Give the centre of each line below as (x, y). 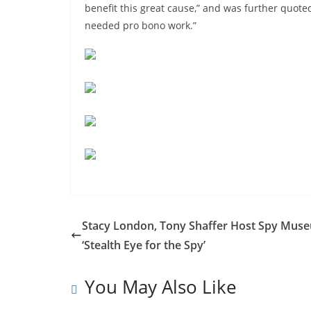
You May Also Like (161, 287)
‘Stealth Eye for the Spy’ (144, 245)
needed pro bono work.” (141, 26)
